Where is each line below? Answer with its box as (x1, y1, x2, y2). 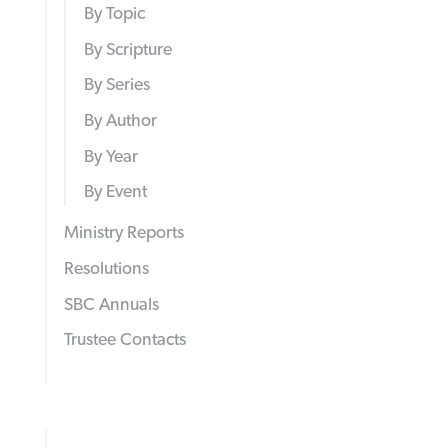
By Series (83, 76, 150, 95)
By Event (83, 183, 147, 202)
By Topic (83, 4, 145, 23)
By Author (83, 111, 157, 130)
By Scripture (83, 40, 172, 59)
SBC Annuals (64, 295, 160, 314)
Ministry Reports (64, 224, 185, 243)
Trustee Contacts (64, 331, 187, 350)
